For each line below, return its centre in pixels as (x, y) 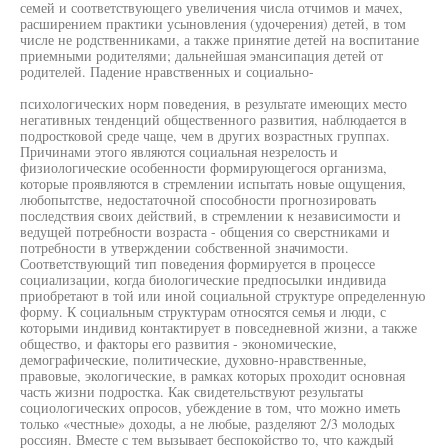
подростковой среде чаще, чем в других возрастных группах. (205, 135)
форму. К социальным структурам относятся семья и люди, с (203, 311)
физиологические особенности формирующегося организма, (203, 167)
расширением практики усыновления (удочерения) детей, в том (213, 23)
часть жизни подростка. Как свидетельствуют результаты (191, 391)
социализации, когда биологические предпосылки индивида (203, 279)
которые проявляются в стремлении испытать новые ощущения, (213, 183)
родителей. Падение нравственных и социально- (167, 71)
